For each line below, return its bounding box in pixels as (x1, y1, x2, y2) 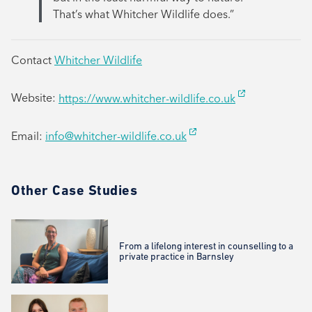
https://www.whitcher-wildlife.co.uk (58, 91, 235, 105)
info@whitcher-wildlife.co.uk (45, 128, 187, 143)
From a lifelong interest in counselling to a (118, 240, 293, 252)
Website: (11, 91, 58, 105)
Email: (11, 128, 45, 143)
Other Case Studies (11, 181, 137, 198)
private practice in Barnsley (118, 251, 234, 263)
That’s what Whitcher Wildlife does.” (53, 7, 234, 22)
